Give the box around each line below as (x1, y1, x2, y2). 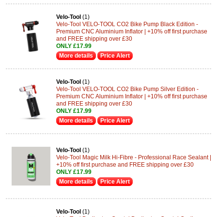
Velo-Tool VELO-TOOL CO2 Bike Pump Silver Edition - (56, 85, 199, 93)
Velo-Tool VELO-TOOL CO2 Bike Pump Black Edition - (56, 20, 198, 28)
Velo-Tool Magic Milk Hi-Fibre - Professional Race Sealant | (56, 154, 211, 161)
